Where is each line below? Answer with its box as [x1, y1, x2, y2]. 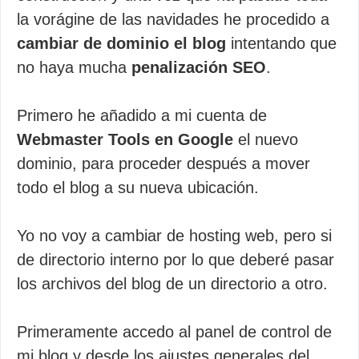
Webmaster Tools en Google [17, 131, 233, 148]
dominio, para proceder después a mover [17, 155, 310, 172]
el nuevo [233, 131, 298, 148]
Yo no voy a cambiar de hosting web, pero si [17, 227, 332, 244]
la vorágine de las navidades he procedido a [17, 10, 329, 28]
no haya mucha [17, 58, 131, 76]
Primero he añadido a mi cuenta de [17, 107, 267, 124]
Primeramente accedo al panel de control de [17, 323, 332, 341]
